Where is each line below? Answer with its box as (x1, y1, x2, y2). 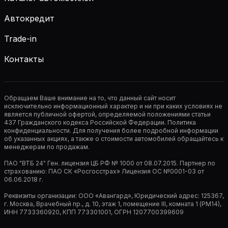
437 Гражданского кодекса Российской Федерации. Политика (4, 119, 196, 127)
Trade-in (4, 34, 37, 44)
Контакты (4, 54, 44, 65)
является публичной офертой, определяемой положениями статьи (4, 110, 211, 119)
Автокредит (4, 13, 54, 24)
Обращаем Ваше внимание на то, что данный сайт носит (4, 94, 176, 102)
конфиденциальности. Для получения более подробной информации (4, 127, 218, 135)
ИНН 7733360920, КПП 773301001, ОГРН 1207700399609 (4, 208, 184, 216)
